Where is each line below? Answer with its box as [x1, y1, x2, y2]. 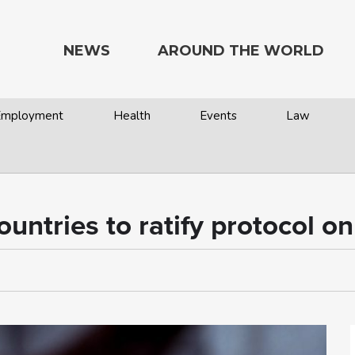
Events [199, 108, 237, 124]
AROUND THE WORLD [158, 42, 324, 59]
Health [113, 108, 151, 124]
